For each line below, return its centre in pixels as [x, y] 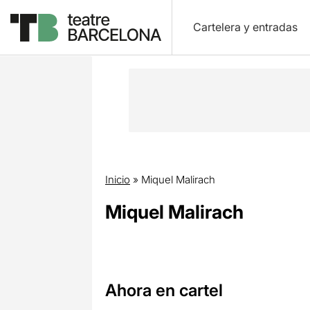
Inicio [117, 180]
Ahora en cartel [164, 290]
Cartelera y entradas [245, 27]
